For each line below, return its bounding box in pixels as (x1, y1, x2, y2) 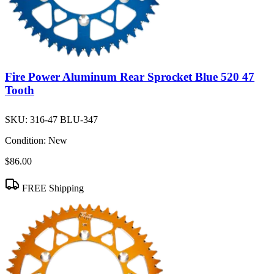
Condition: (5, 135, 46, 146)
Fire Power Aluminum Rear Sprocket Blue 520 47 (5, 70, 254, 84)
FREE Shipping (20, 182, 84, 193)
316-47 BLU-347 (30, 114, 98, 125)
